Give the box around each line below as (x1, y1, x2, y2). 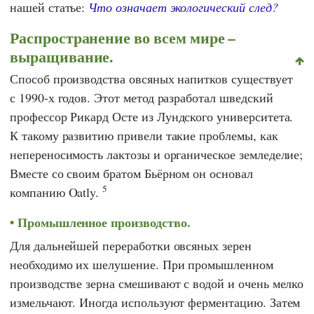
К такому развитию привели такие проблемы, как (10, 127, 278, 144)
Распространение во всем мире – (10, 26, 236, 48)
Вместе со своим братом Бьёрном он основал (10, 165, 253, 182)
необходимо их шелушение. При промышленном (10, 255, 273, 273)
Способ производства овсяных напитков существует (10, 70, 293, 88)
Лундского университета (156, 108, 290, 125)
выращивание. (10, 45, 114, 67)
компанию (10, 184, 69, 201)
